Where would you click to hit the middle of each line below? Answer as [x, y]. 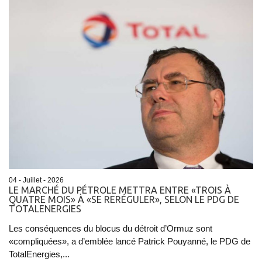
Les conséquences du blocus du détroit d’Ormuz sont [111, 229]
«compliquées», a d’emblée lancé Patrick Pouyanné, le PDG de [130, 242]
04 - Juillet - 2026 [36, 180]
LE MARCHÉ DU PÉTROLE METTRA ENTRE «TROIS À [120, 190]
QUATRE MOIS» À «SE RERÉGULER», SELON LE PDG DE [124, 200]
